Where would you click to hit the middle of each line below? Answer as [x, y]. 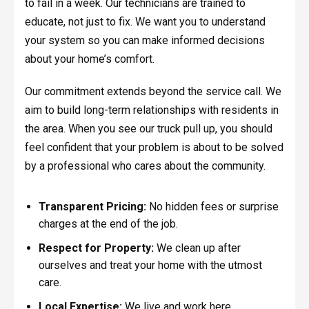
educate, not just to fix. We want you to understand [145, 21]
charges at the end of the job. [108, 224]
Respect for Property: [96, 248]
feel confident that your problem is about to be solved [154, 147]
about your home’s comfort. [89, 59]
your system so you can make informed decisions [144, 40]
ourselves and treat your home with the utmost [150, 266]
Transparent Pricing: [92, 207]
